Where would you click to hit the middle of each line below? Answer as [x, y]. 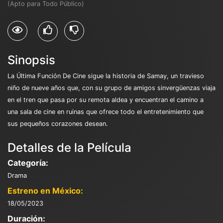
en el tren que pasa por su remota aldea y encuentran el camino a [106, 100]
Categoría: [28, 163]
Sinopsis [31, 60]
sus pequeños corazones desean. [58, 123]
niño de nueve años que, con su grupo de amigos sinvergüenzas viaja [111, 88]
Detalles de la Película [69, 147]
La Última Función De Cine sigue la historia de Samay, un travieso [106, 76]
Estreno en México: [45, 190]
